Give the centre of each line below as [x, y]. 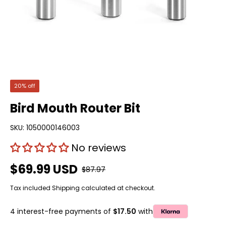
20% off [25, 86]
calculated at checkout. [118, 188]
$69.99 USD [44, 169]
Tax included [31, 188]
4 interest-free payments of [62, 211]
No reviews [99, 148]
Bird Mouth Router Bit [75, 108]
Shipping [66, 188]
